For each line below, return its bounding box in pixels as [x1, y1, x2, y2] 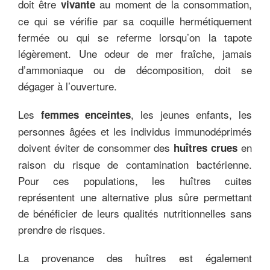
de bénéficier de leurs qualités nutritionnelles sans [18, 205, 252, 221]
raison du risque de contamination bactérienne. [18, 156, 252, 172]
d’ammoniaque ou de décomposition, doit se [18, 61, 252, 77]
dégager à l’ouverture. [18, 78, 117, 93]
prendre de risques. [18, 221, 105, 237]
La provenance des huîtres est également [18, 250, 252, 265]
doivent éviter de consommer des [18, 139, 174, 155]
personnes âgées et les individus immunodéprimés [18, 123, 252, 139]
